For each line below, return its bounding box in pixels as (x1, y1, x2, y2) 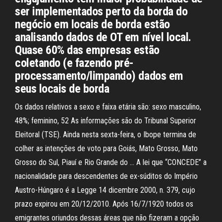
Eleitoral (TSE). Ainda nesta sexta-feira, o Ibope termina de (15, 130, 196, 139)
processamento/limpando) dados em (15, 69, 183, 83)
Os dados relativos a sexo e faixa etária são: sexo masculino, (15, 102, 201, 111)
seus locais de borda (15, 82, 110, 96)
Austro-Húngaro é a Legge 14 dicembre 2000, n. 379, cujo (15, 185, 195, 195)
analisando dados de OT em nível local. (15, 30, 191, 44)
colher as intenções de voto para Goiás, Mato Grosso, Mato (15, 144, 198, 153)
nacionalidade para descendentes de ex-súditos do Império (15, 171, 198, 181)
